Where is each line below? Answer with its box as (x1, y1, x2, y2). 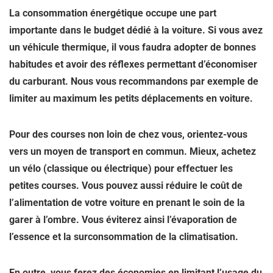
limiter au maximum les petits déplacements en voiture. (9, 93, 253, 105)
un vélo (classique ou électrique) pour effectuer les (9, 163, 233, 175)
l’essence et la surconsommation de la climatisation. (9, 231, 238, 243)
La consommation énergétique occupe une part (9, 7, 216, 19)
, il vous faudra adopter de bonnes (107, 41, 256, 54)
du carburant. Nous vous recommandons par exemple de (9, 76, 258, 88)
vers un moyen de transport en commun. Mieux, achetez (9, 146, 256, 158)
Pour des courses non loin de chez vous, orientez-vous (9, 129, 247, 141)
